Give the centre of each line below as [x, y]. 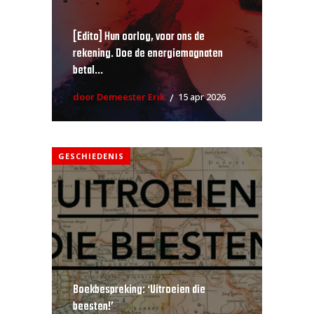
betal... [88, 71]
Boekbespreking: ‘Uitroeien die [139, 291]
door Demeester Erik [119, 96]
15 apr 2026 [202, 96]
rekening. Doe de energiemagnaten [148, 54]
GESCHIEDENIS [91, 156]
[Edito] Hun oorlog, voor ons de [139, 37]
